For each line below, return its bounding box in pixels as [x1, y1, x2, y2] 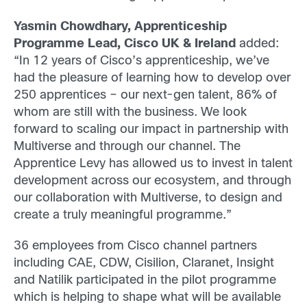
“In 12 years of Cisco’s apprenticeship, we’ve [14, 55, 269, 67]
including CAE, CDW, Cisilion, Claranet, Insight [14, 258, 274, 269]
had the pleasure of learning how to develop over [14, 72, 291, 84]
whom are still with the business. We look [14, 106, 247, 119]
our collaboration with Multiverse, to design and [14, 192, 282, 204]
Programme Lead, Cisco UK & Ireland [14, 38, 236, 50]
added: [236, 38, 279, 50]
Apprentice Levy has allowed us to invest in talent [14, 158, 293, 170]
